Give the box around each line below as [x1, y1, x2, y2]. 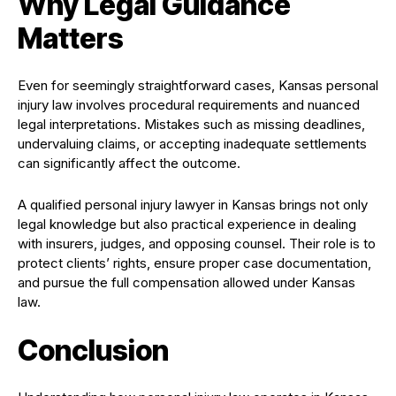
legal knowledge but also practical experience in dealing [18, 215, 356, 232]
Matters [18, 20, 124, 56]
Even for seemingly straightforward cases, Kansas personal [18, 76, 378, 94]
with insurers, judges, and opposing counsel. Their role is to [18, 234, 376, 252]
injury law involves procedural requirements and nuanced [18, 95, 360, 113]
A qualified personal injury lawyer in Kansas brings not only [18, 195, 368, 213]
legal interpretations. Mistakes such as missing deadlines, [18, 115, 365, 133]
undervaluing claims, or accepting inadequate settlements [18, 134, 367, 152]
